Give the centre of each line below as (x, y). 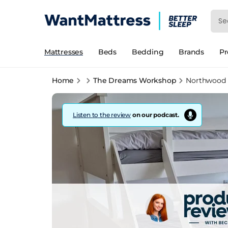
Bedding (148, 52)
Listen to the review (102, 115)
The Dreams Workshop (135, 80)
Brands (192, 52)
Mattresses (64, 52)
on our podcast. (155, 115)
